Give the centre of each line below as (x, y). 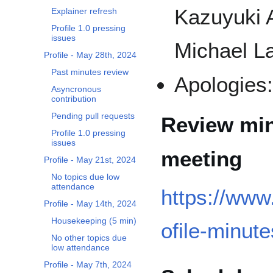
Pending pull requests (93, 116)
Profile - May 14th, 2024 (90, 204)
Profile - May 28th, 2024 (90, 55)
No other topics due (89, 238)
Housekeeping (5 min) (94, 221)
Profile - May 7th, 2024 (88, 265)
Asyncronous (76, 89)
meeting (201, 158)
